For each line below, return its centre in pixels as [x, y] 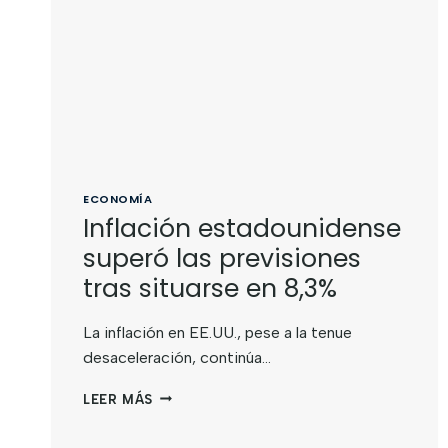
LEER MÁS [118, 399]
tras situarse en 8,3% [210, 288]
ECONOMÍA [118, 199]
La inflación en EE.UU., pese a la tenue [217, 332]
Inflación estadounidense [242, 228]
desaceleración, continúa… [177, 357]
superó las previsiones [222, 258]
